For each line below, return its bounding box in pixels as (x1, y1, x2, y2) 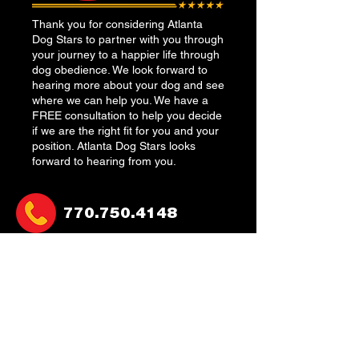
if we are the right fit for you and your (32, 124, 219, 137)
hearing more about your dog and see (32, 79, 224, 91)
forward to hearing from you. (32, 155, 176, 167)
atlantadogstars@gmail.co (63, 271, 239, 282)
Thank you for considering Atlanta (32, 18, 203, 30)
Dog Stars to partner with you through (32, 33, 224, 46)
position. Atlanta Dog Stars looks (32, 139, 196, 152)
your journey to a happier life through (32, 48, 220, 61)
